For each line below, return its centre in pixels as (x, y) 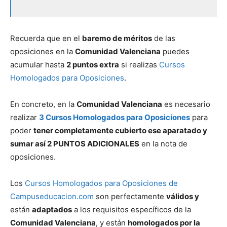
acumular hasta (38, 65)
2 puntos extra (93, 65)
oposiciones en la (43, 52)
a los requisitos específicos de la (131, 210)
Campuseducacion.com (52, 197)
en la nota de (163, 144)
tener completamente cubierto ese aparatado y (120, 131)
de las (164, 39)
